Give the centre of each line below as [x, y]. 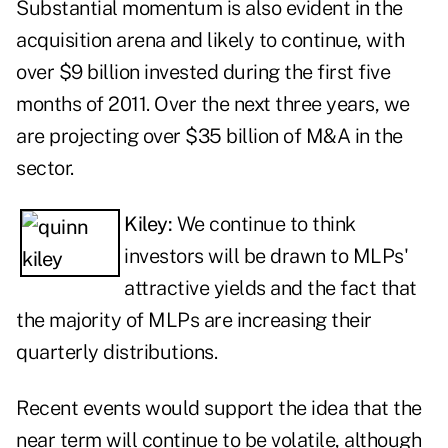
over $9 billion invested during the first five [203, 72]
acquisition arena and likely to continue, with [210, 40]
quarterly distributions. [116, 352]
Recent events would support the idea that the [219, 408]
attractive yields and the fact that [270, 288]
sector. [45, 168]
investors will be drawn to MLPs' [266, 256]
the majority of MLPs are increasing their [194, 320]
